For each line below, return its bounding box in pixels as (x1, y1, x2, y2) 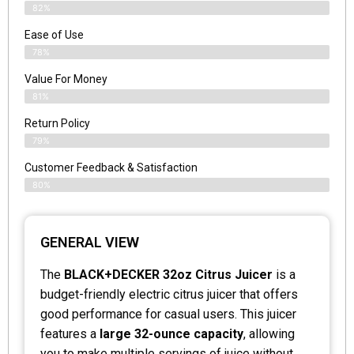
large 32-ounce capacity (100, 326, 243, 341)
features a (40, 326, 100, 341)
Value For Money (24, 72, 107, 85)
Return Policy (24, 116, 90, 130)
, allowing (243, 326, 295, 341)
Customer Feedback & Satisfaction (24, 160, 198, 174)
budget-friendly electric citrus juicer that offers (40, 286, 298, 302)
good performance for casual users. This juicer (40, 306, 296, 322)
